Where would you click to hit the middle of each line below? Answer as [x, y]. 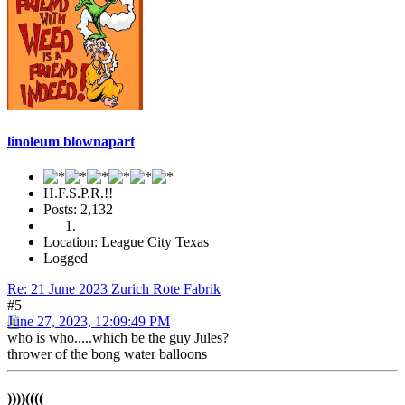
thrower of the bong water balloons [107, 353]
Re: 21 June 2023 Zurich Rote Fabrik [114, 288]
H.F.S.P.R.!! [78, 193]
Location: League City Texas [126, 241]
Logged [66, 258]
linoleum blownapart [71, 141]
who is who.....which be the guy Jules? [118, 337]
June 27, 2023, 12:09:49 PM [89, 321]
